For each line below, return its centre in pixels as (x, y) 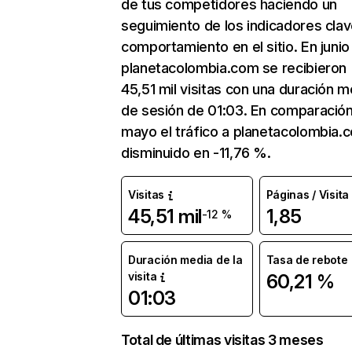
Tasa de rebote (307, 260)
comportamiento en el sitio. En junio (236, 47)
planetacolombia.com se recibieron (234, 68)
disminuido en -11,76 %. (196, 153)
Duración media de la (185, 260)
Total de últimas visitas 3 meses (222, 340)
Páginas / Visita (308, 194)
